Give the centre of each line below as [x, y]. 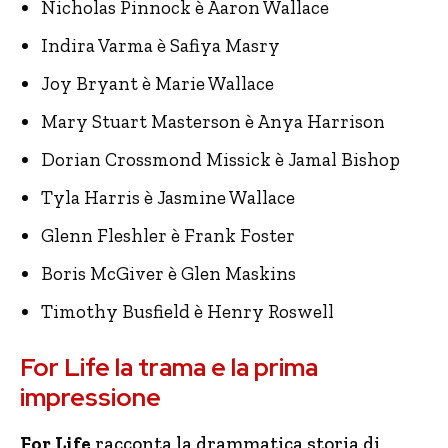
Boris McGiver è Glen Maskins [168, 273]
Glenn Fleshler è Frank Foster [168, 235]
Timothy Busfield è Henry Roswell [187, 311]
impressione [90, 397]
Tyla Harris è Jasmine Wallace [168, 197]
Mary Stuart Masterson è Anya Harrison [213, 121]
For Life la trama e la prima [169, 367]
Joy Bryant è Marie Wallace [157, 83]
